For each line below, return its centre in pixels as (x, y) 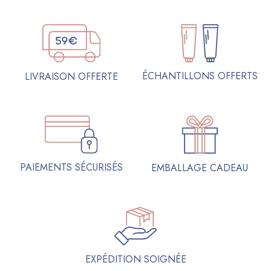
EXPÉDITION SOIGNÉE (135, 259)
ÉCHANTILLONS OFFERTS (200, 76)
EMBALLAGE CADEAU (200, 168)
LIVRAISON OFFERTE (71, 76)
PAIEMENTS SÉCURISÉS (71, 168)
